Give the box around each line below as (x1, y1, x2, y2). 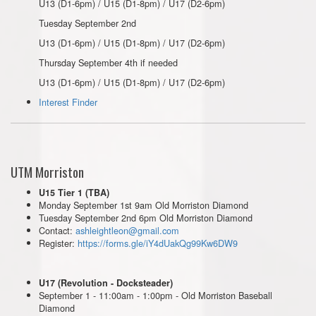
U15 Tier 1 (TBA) (39, 186, 109, 199)
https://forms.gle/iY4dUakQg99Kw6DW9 (78, 236, 238, 250)
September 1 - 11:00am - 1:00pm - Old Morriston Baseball (39, 288, 272, 302)
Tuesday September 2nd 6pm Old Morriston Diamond (39, 211, 253, 224)
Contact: (39, 224, 75, 237)
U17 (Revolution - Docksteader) (39, 276, 173, 289)
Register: (39, 236, 78, 250)
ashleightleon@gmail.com (75, 224, 179, 237)
